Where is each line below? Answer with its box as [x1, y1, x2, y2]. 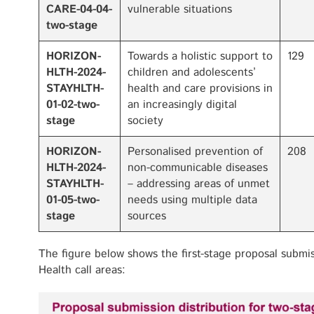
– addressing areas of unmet [128, 176, 270, 192]
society [128, 113, 163, 129]
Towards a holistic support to [128, 48, 273, 64]
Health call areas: [39, 262, 125, 278]
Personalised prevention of [128, 144, 263, 160]
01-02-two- [46, 97, 100, 113]
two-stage [46, 18, 97, 34]
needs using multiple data [128, 192, 257, 208]
